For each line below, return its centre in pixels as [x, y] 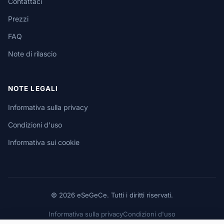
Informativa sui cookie [44, 142]
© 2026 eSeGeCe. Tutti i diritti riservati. [112, 195]
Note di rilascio [32, 54]
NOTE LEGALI [33, 89]
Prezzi [18, 19]
